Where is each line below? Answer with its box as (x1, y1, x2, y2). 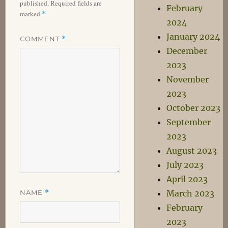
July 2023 (166, 160, 204, 170)
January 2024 (166, 32, 220, 42)
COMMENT (19, 34, 62, 43)
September (166, 117, 211, 127)
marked (19, 9, 42, 18)
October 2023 (166, 103, 221, 113)
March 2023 (166, 188, 215, 198)
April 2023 (166, 174, 208, 184)
